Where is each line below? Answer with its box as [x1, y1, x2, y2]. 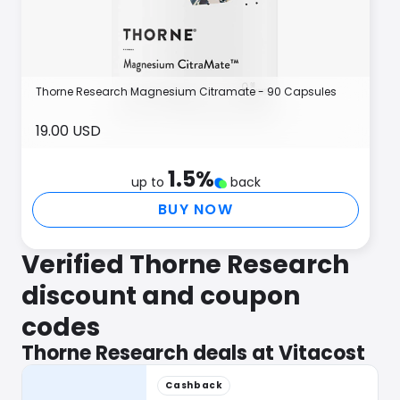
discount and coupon [21, 279, 300, 313]
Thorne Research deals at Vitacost [21, 339, 365, 367]
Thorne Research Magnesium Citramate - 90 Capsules [36, 84, 337, 99]
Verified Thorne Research [21, 247, 349, 282]
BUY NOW [158, 199, 233, 220]
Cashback [165, 379, 223, 392]
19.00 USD [36, 121, 101, 141]
